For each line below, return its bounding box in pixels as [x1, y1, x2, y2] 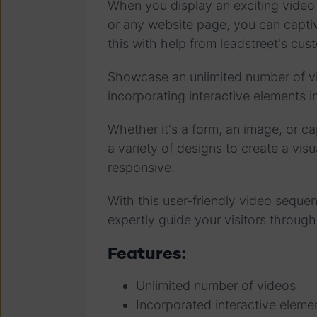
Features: [108, 242, 190, 265]
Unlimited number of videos [136, 278, 299, 294]
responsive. [108, 160, 182, 175]
